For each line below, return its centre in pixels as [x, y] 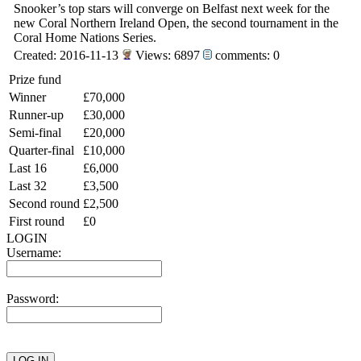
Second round [44, 203]
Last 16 [28, 168]
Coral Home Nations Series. [85, 37]
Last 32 [28, 186]
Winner [27, 97]
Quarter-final [41, 150]
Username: [34, 253]
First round [37, 221]
